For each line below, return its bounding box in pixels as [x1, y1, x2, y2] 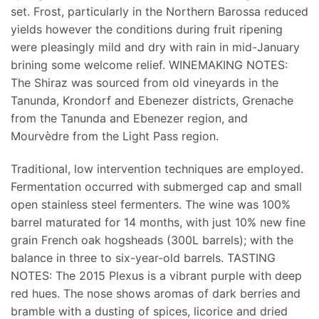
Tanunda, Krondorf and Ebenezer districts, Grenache [11, 93, 293, 108]
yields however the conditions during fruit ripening [11, 21, 283, 36]
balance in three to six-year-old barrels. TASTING [11, 250, 276, 265]
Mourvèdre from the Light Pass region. [11, 128, 219, 143]
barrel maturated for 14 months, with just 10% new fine [11, 214, 305, 229]
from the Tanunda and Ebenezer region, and [11, 110, 248, 125]
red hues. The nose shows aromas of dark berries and [11, 286, 300, 300]
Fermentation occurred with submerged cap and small [11, 179, 302, 194]
